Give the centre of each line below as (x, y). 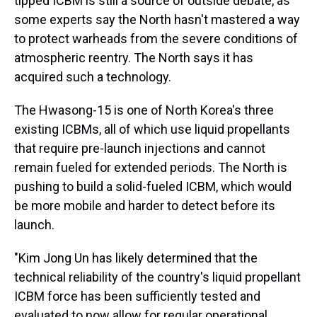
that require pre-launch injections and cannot (140, 148)
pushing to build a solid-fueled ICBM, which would (153, 186)
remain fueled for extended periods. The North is (151, 167)
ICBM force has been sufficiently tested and (137, 296)
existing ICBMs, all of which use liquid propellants (152, 129)
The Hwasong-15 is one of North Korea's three (144, 110)
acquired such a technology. (93, 77)
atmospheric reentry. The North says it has (134, 58)
